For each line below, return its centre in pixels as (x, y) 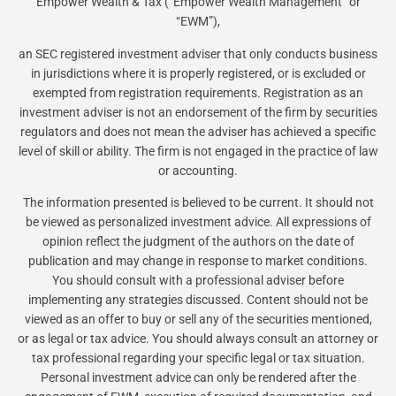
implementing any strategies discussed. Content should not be (198, 300)
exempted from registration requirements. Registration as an (198, 92)
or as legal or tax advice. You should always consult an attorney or (198, 339)
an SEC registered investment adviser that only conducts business (198, 53)
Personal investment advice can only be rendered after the (198, 378)
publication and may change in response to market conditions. (198, 261)
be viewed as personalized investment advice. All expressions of (198, 222)
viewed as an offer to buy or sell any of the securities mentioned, (198, 320)
